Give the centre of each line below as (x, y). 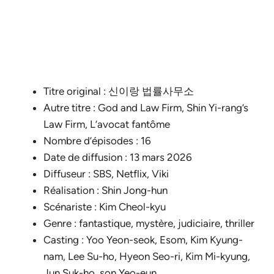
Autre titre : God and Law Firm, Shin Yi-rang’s (146, 107)
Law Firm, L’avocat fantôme (107, 124)
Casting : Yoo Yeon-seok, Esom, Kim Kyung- (143, 239)
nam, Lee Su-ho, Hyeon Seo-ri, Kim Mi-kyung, (147, 256)
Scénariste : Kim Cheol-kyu (105, 206)
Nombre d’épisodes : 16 (97, 140)
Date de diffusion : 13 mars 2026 (118, 157)
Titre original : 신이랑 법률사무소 (119, 91)
